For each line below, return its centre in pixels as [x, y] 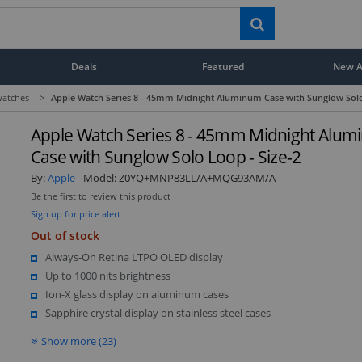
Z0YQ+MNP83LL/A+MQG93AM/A [197, 177]
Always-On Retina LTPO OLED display [134, 257]
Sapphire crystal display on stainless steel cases [158, 312]
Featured [223, 66]
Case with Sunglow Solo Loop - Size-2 [166, 156]
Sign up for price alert [75, 213]
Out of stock [65, 235]
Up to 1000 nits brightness [107, 275]
